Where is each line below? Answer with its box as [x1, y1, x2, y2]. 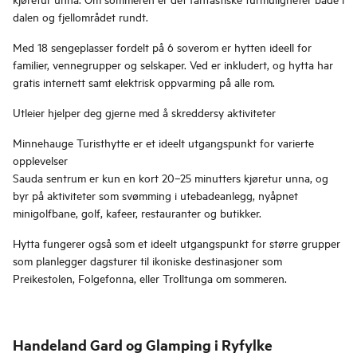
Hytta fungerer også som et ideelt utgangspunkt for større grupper [13, 235, 340, 251]
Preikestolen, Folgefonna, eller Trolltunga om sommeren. [13, 270, 287, 286]
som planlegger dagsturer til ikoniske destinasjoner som [13, 253, 282, 269]
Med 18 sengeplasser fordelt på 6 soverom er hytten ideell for [13, 39, 312, 55]
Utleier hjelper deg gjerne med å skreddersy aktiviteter [13, 104, 276, 120]
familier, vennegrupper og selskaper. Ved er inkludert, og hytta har [13, 57, 333, 73]
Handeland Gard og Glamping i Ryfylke [13, 335, 273, 355]
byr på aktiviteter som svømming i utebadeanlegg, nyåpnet [13, 187, 298, 203]
